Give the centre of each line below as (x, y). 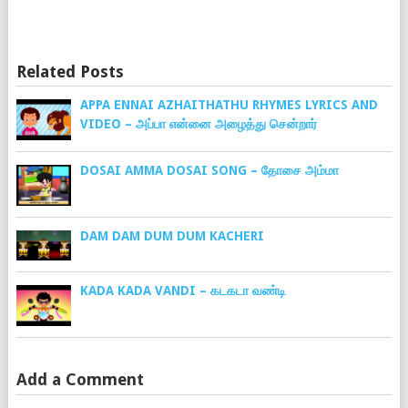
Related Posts (70, 71)
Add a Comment (80, 380)
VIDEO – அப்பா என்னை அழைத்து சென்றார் (198, 123)
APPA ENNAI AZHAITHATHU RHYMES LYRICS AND (229, 104)
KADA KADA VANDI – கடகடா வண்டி (183, 291)
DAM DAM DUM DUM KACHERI (172, 235)
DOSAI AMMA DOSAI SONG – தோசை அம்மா (209, 170)
